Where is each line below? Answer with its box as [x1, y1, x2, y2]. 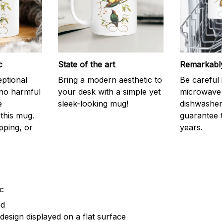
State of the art [58, 59, 115, 70]
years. [179, 122, 203, 132]
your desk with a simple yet [58, 86, 161, 97]
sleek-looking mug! [58, 98, 129, 109]
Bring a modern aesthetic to [58, 74, 163, 85]
